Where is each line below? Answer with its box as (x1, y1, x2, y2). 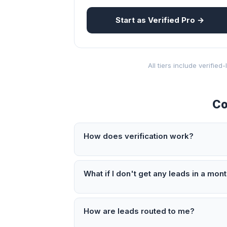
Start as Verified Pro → (115, 15, 204, 25)
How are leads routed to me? (84, 206, 195, 216)
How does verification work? (84, 131, 194, 141)
